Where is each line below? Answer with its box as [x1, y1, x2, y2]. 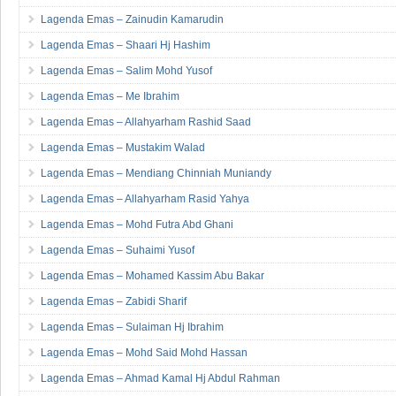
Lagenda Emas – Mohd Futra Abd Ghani [41, 217, 233, 231]
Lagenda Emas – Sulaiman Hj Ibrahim [41, 320, 224, 333]
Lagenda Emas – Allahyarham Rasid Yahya [41, 192, 249, 205]
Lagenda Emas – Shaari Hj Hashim [41, 38, 210, 51]
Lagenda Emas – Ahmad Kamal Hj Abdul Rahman [41, 371, 280, 385]
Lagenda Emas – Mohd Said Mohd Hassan [41, 346, 247, 359]
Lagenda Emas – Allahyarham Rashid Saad [41, 115, 251, 128]
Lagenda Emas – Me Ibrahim [41, 89, 179, 103]
